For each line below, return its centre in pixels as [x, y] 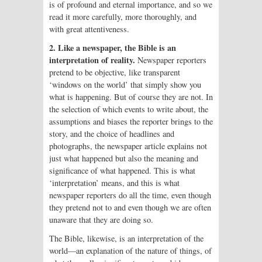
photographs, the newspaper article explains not [128, 146]
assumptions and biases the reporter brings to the [131, 122]
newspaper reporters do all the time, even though [130, 195]
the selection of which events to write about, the [129, 109]
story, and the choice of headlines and [112, 134]
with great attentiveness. [89, 29]
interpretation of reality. [92, 60]
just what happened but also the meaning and [124, 158]
